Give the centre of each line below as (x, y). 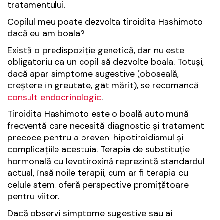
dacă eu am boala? (46, 34)
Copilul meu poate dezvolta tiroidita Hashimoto (105, 22)
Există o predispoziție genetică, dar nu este (96, 50)
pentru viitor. (33, 197)
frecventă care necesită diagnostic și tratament (106, 126)
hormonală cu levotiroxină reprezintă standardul (106, 161)
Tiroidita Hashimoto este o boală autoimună (98, 114)
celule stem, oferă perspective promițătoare (98, 185)
